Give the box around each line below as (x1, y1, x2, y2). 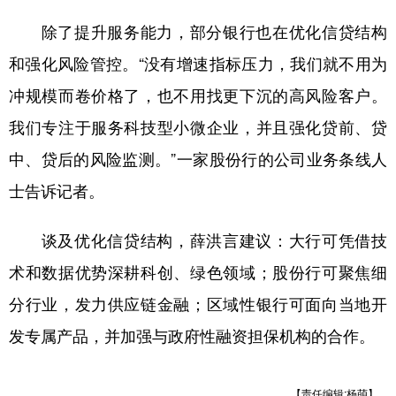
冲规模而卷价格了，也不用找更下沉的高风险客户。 (9, 88, 387, 103)
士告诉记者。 (9, 183, 104, 199)
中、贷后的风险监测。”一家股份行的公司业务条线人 (9, 151, 387, 167)
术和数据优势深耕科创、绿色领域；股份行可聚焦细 (9, 264, 387, 280)
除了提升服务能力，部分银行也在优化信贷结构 (9, 24, 387, 40)
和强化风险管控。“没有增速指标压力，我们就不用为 (9, 56, 387, 72)
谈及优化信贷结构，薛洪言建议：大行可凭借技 (9, 232, 387, 248)
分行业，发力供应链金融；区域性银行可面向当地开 (9, 296, 387, 312)
